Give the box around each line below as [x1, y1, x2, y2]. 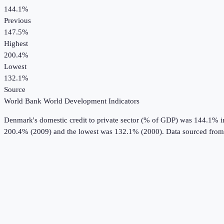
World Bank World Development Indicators [4, 97, 139, 105]
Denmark [4, 116, 33, 124]
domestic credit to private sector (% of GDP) [39, 116, 178, 124]
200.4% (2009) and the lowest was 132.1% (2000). [4, 127, 164, 136]
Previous [4, 16, 31, 25]
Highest [4, 39, 28, 48]
